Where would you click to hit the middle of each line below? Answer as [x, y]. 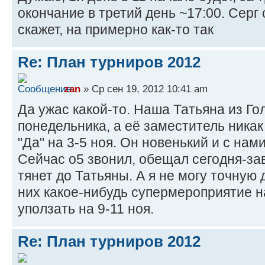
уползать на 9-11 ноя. [86, 209]
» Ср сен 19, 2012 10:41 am [144, 89]
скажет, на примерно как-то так [116, 29]
